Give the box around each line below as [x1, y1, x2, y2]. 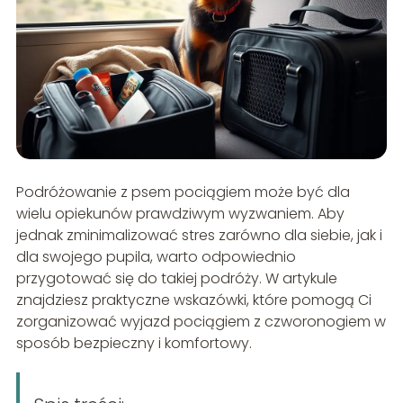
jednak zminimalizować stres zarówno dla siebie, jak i [15, 224, 382, 246]
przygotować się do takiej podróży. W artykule [15, 267, 337, 289]
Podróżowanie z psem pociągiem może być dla [15, 181, 350, 202]
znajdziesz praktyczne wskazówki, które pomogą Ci [15, 289, 372, 310]
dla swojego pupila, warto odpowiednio [15, 246, 296, 267]
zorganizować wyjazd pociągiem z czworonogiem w [15, 310, 386, 332]
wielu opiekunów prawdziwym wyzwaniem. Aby [15, 202, 345, 224]
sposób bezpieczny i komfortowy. [15, 332, 252, 354]
